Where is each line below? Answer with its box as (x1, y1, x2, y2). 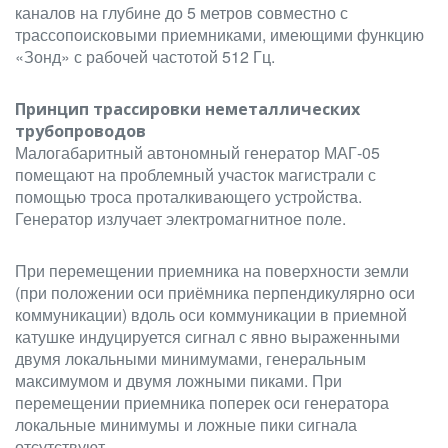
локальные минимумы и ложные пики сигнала (15, 413, 357, 436)
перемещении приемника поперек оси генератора (15, 391, 389, 414)
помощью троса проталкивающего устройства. (15, 185, 362, 208)
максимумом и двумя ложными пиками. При (15, 369, 342, 392)
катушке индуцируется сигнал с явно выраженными (15, 325, 400, 348)
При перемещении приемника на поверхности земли (15, 259, 409, 282)
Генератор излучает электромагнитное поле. (15, 207, 346, 230)
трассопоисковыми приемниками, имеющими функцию (15, 23, 424, 46)
